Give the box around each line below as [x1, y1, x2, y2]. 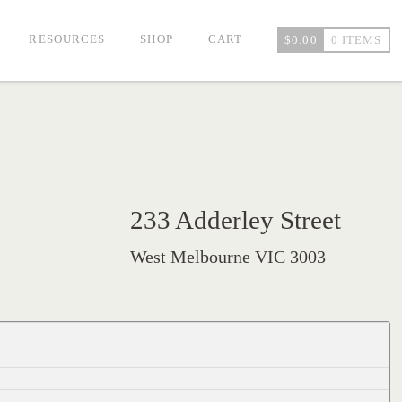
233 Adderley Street [129, 205, 341, 234]
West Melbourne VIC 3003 [129, 246, 326, 267]
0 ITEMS [330, 33, 382, 48]
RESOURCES [29, 32, 106, 46]
